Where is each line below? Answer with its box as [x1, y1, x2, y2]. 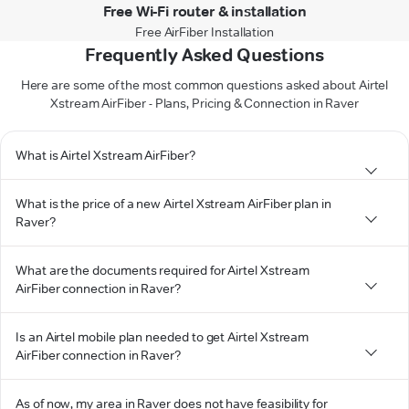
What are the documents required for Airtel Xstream [16, 261, 309, 278]
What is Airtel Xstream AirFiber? [16, 146, 195, 163]
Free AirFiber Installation [134, 23, 275, 40]
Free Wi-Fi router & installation [102, 2, 307, 20]
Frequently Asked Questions [85, 43, 324, 66]
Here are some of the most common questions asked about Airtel [20, 76, 389, 93]
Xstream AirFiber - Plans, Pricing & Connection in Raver [49, 94, 360, 111]
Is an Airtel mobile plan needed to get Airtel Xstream [16, 328, 309, 345]
